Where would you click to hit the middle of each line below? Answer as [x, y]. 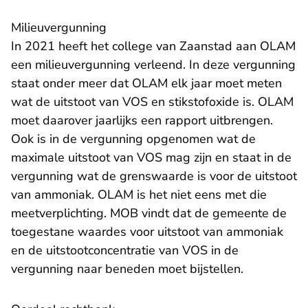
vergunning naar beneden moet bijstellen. [129, 269]
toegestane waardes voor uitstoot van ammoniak [147, 232]
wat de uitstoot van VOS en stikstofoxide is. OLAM [152, 102]
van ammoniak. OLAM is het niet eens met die [139, 195]
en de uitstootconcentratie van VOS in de [125, 251]
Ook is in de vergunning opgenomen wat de [133, 139]
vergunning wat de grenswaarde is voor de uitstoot [154, 176]
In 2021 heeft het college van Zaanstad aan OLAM [153, 46]
